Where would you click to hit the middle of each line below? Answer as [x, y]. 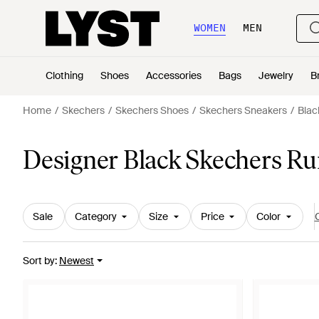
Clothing [64, 75]
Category [95, 216]
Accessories [174, 75]
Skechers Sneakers [243, 110]
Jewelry [276, 75]
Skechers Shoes [152, 110]
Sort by [39, 261]
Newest [77, 261]
